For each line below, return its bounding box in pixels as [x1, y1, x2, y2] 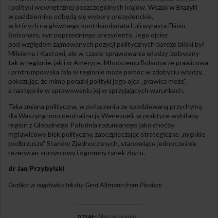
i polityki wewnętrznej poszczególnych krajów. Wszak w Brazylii [8, 2, 197, 11]
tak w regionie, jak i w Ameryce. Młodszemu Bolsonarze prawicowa [8, 58, 208, 67]
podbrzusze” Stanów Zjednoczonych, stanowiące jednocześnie [8, 139, 197, 147]
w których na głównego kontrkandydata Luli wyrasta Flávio [8, 21, 185, 30]
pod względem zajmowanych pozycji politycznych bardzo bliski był [8, 39, 204, 48]
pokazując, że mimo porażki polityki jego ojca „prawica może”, [8, 76, 187, 85]
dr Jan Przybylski [8, 164, 64, 173]
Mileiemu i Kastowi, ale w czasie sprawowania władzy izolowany [8, 49, 199, 57]
